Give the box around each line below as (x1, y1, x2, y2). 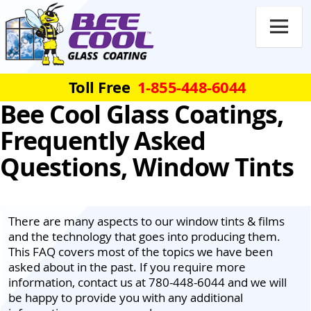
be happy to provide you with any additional (8, 289, 243, 305)
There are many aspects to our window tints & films (8, 212, 285, 229)
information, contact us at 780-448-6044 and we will (8, 274, 287, 290)
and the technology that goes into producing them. (8, 228, 280, 244)
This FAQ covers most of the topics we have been (8, 243, 273, 260)
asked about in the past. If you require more (8, 258, 246, 275)
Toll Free (68, 76, 130, 98)
